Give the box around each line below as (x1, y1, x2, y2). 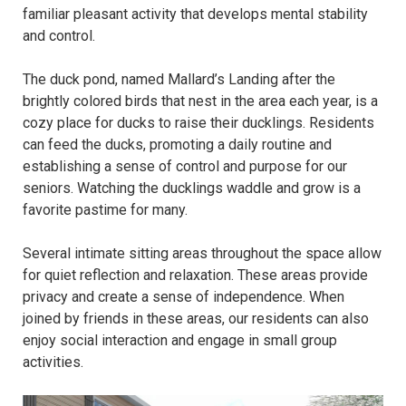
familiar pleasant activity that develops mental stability (23, 5, 368, 24)
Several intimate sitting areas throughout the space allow (23, 245, 382, 263)
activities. (23, 353, 83, 372)
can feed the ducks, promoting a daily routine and (23, 136, 332, 154)
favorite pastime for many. (23, 201, 188, 219)
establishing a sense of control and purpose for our (23, 158, 347, 176)
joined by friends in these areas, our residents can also (23, 310, 369, 328)
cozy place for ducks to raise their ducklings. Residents (23, 114, 374, 132)
